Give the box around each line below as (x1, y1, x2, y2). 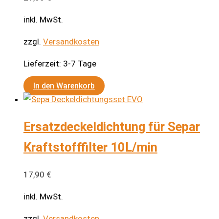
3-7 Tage (63, 58, 96, 68)
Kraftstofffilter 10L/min (23, 139, 157, 154)
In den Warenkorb (33, 81, 95, 90)
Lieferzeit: (23, 58, 63, 68)
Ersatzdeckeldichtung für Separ (23, 119, 200, 134)
